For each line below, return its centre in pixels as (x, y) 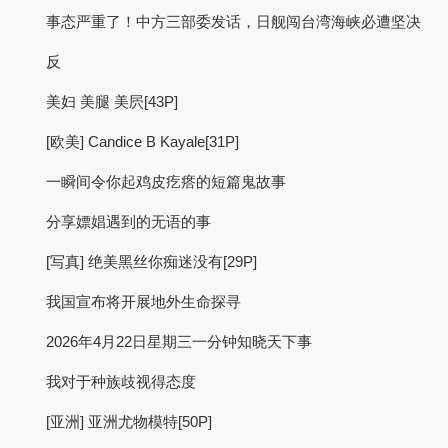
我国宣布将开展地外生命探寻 (143, 301)
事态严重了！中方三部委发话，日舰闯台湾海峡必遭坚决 (233, 21)
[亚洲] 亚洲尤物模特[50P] (129, 421)
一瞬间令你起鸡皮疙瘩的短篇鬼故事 (166, 181)
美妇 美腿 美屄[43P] (112, 101)
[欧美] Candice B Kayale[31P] (142, 141)
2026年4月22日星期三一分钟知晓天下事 (179, 341)
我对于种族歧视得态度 (121, 381)
